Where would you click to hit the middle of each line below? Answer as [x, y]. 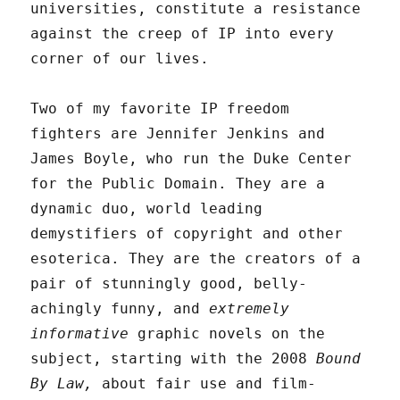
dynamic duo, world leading [147, 209]
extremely [250, 309]
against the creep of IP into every [183, 34]
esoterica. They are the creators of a [196, 259]
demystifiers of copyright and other [187, 234]
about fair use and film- [205, 384]
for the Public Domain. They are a [178, 184]
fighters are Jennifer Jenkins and [178, 134]
